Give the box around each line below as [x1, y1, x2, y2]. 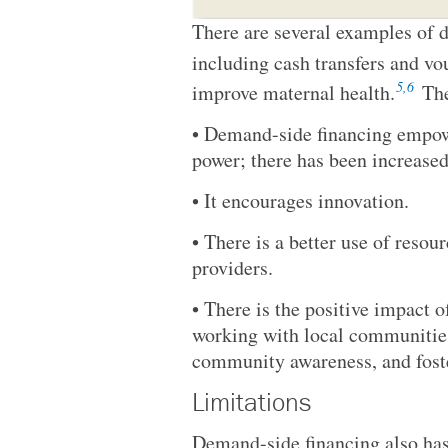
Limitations [192, 390, 311, 417]
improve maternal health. [192, 78, 395, 106]
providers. [192, 253, 273, 281]
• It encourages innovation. [192, 186, 409, 214]
